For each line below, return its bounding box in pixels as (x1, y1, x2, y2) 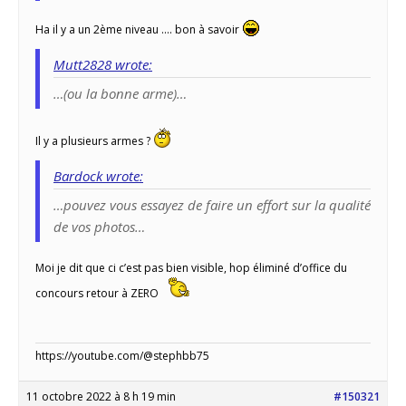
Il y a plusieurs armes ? (35, 132, 153, 149)
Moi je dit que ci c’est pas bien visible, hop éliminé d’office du (35, 259, 347, 275)
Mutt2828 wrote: (53, 54, 152, 73)
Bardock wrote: (53, 166, 143, 185)
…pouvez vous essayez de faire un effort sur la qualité (53, 195, 371, 214)
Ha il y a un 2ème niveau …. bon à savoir (35, 21, 242, 37)
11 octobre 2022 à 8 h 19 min (26, 388, 176, 404)
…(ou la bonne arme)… (53, 83, 187, 102)
